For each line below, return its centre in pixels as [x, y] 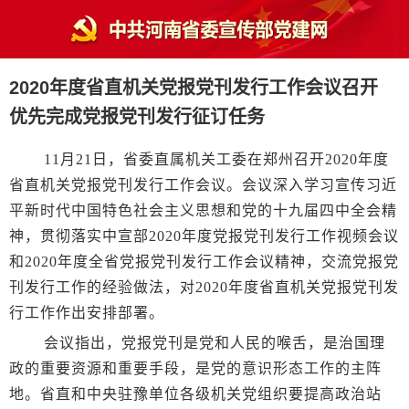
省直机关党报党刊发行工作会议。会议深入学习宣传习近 [203, 185]
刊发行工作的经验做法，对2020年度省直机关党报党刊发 [204, 288]
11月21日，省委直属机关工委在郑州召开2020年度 [216, 160]
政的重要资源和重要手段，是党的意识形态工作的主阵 [195, 369]
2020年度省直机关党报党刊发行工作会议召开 [194, 88]
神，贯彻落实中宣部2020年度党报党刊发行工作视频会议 [204, 236]
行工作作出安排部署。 [87, 313]
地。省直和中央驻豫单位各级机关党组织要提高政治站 [195, 394]
